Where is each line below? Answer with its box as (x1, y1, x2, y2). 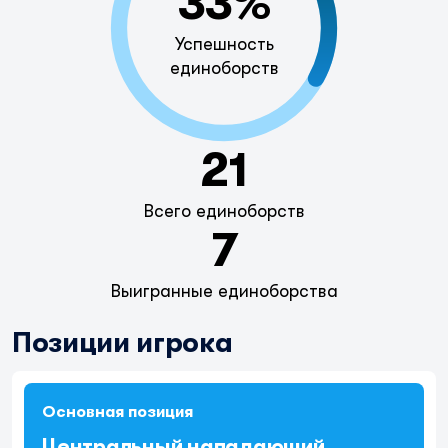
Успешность (174, 34, 274, 54)
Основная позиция (42, 403, 193, 421)
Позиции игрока (12, 327, 233, 359)
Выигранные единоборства (110, 281, 338, 301)
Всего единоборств (143, 201, 305, 221)
